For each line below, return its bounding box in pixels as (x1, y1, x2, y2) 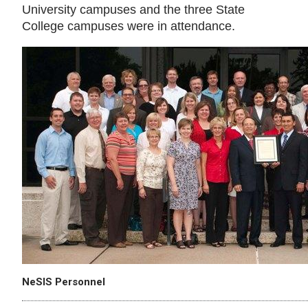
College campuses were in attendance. (22, 19, 235, 33)
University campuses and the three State (22, 3, 245, 16)
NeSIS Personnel (22, 275, 105, 288)
